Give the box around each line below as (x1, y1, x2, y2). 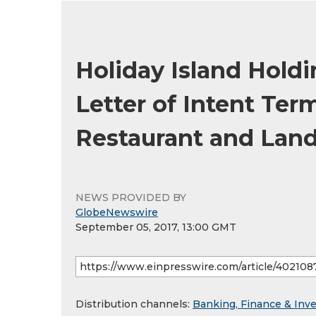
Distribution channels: (75, 298, 193, 310)
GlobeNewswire (75, 206, 158, 219)
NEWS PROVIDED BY (75, 191, 186, 204)
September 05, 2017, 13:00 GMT (75, 221, 236, 233)
